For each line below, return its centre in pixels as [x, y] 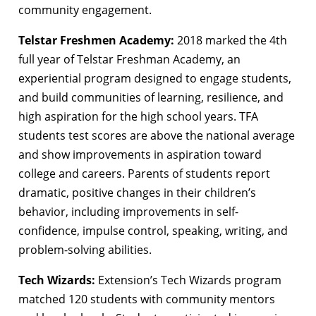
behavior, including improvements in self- [128, 212]
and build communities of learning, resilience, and [151, 98]
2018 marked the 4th [232, 41]
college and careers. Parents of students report [144, 174]
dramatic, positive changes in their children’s [137, 193]
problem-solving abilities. [85, 250]
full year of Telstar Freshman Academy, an [129, 60]
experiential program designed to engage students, [155, 79]
